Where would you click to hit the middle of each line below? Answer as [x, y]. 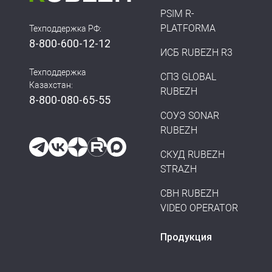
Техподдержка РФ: [65, 29]
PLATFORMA [188, 28]
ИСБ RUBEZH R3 [196, 53]
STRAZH [178, 169]
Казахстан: [51, 85]
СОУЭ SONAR [190, 116]
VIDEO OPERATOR [199, 208]
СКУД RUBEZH [192, 155]
